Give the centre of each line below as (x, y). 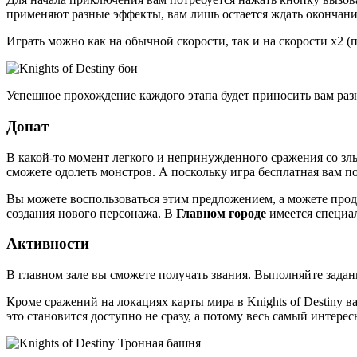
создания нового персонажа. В (91, 213)
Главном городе (221, 213)
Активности (48, 244)
